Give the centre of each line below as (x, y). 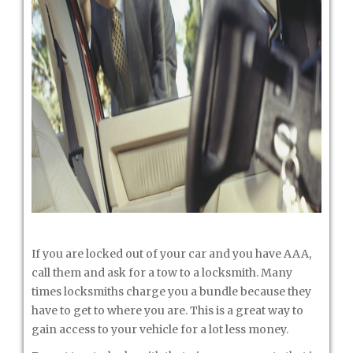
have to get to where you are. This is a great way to (167, 310)
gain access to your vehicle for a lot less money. (160, 329)
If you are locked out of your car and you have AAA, (171, 254)
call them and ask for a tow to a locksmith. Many (162, 273)
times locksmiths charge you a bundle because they (171, 292)
